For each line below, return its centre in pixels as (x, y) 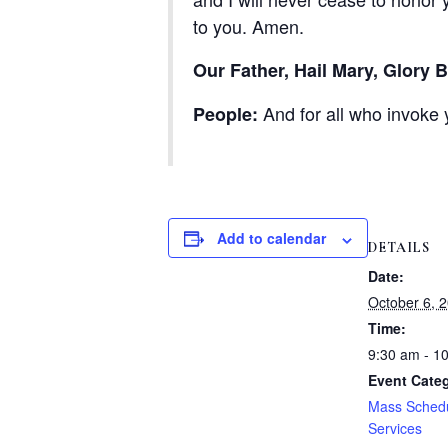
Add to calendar (271, 238)
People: (225, 114)
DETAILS (399, 248)
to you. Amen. (248, 26)
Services (395, 428)
